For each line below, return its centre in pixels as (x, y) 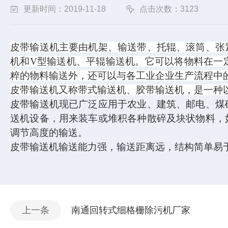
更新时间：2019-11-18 (65, 9)
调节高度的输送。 (49, 133)
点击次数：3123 (169, 9)
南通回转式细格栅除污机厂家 (131, 210)
